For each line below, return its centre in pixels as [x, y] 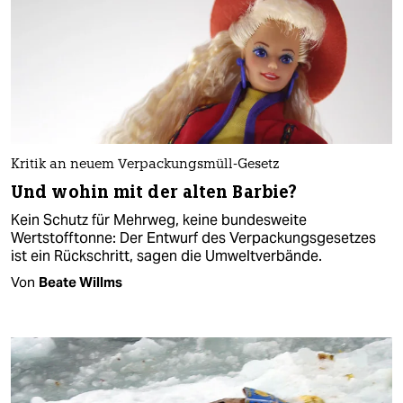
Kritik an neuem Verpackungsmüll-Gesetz [145, 165]
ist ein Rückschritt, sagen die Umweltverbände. [166, 255]
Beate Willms [81, 282]
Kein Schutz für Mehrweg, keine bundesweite [159, 219]
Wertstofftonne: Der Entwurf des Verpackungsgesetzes [193, 237]
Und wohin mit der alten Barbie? [154, 192]
